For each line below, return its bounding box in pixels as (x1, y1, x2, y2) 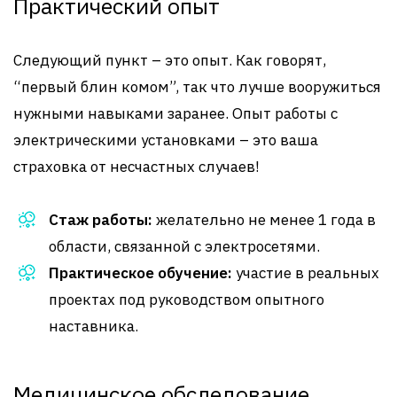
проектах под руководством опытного (49, 290, 324, 309)
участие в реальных (232, 263, 379, 283)
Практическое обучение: (49, 263, 232, 283)
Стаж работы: (49, 210, 152, 230)
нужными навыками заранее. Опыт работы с (13, 104, 338, 123)
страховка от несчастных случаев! (13, 157, 260, 176)
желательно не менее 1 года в (152, 210, 376, 230)
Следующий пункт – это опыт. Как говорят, (13, 51, 326, 70)
